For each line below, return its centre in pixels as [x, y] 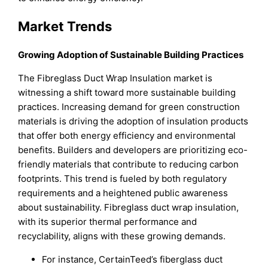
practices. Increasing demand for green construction [129, 107]
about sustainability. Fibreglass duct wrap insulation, [129, 208]
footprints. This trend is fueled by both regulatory [123, 179]
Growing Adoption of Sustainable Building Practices [131, 55]
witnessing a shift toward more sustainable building [127, 93]
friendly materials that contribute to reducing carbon [129, 165]
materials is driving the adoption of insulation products [133, 121]
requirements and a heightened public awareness [123, 193]
